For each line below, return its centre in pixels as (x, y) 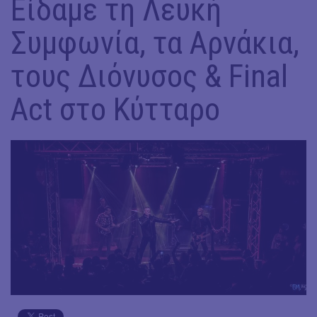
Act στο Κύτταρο (115, 109)
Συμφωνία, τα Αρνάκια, (155, 43)
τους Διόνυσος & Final (149, 76)
